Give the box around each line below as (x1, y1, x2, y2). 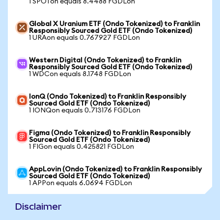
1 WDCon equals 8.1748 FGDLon (29, 71, 131, 78)
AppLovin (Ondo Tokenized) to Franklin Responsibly (29, 166, 202, 173)
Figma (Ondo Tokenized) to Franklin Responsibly (29, 130, 191, 137)
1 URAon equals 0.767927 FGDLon (29, 34, 140, 41)
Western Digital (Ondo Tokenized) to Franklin (29, 57, 181, 64)
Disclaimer (15, 201, 62, 212)
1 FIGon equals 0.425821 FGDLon (29, 143, 134, 150)
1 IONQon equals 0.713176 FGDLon (29, 107, 140, 114)
